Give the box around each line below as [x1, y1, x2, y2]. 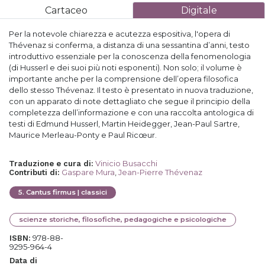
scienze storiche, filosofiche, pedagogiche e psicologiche [19, 215, 227, 224]
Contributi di [9, 168, 57, 177]
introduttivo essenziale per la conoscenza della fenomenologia [9, 51, 251, 61]
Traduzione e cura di [9, 159, 91, 168]
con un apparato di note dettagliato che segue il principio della [9, 96, 250, 106]
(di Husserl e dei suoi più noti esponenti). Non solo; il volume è [9, 63, 242, 72]
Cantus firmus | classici [26, 188, 107, 196]
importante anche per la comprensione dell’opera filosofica [9, 74, 238, 83]
